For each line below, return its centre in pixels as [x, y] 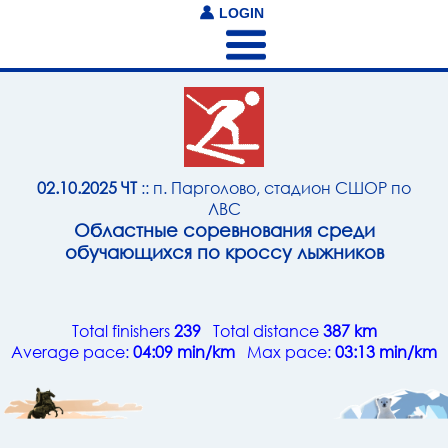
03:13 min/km [386, 351]
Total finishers [122, 330]
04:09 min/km [184, 351]
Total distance [261, 330]
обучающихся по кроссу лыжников [224, 252]
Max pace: [285, 351]
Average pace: [72, 351]
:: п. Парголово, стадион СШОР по [274, 187]
